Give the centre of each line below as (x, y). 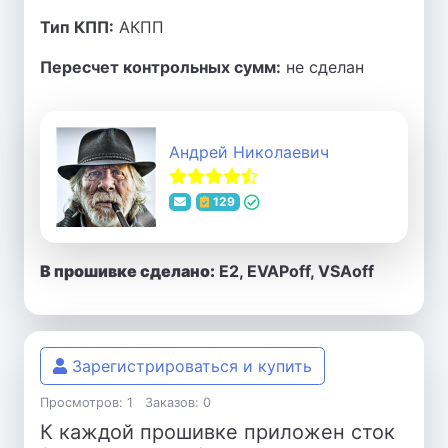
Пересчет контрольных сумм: (160, 67)
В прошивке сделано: (127, 271)
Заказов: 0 (178, 402)
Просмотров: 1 (86, 402)
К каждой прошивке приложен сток (217, 432)
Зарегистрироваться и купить (189, 366)
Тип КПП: (77, 27)
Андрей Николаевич (249, 152)
